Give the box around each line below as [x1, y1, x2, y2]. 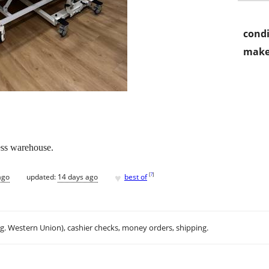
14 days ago [58, 171, 98, 182]
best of [124, 171, 147, 182]
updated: [26, 171, 58, 182]
